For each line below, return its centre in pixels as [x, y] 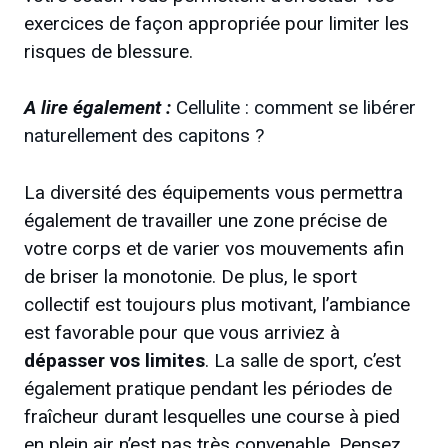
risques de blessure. [108, 51]
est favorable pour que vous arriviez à [182, 332]
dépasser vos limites [114, 360]
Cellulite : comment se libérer [296, 108]
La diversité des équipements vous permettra [213, 192]
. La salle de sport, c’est [303, 360]
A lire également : [97, 108]
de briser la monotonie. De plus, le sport [190, 276]
